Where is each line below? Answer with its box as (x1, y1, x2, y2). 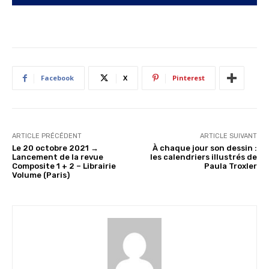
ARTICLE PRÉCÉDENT (12, 132, 82, 141)
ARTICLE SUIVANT (199, 132, 257, 141)
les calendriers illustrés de (150, 153, 257, 162)
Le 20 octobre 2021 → (12, 144, 98, 153)
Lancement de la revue (12, 153, 103, 162)
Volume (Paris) (12, 171, 70, 180)
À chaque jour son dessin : (152, 144, 257, 153)
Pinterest (172, 73, 205, 83)
